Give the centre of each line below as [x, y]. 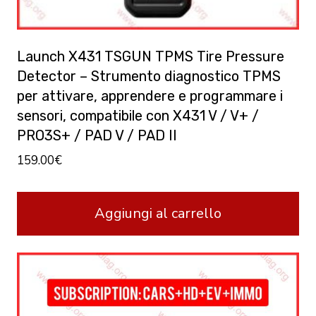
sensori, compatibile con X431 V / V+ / [138, 116]
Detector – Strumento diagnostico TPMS [149, 77]
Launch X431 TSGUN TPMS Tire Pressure [151, 57]
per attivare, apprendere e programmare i [150, 96]
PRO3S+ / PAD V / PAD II [97, 136]
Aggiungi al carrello [158, 214]
